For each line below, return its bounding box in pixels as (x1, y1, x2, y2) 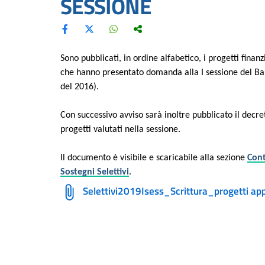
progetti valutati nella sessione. (60, 124, 180, 134)
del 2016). (60, 82, 99, 92)
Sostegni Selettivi (60, 167, 129, 177)
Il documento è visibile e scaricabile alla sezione (60, 153, 247, 163)
